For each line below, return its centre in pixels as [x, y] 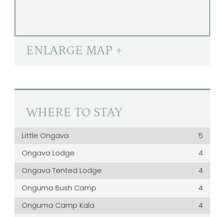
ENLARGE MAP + [75, 51]
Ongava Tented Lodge [62, 170]
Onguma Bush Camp [59, 188]
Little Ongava [46, 136]
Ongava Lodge [48, 153]
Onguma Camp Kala [58, 205]
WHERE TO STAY [74, 113]
